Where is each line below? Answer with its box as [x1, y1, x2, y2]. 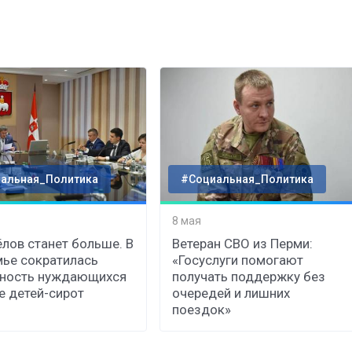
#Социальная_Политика [181, 173, 314, 186]
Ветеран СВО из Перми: [172, 236, 313, 252]
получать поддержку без [172, 269, 326, 285]
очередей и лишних [172, 285, 291, 302]
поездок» [172, 302, 232, 318]
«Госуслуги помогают [172, 252, 304, 269]
